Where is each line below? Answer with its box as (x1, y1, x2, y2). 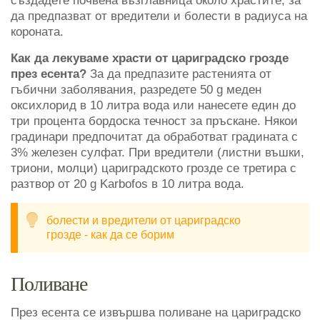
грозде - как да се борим (46, 229, 174, 241)
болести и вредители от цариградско (46, 214, 241, 227)
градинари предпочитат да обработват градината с (11, 130, 298, 144)
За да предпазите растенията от (86, 67, 271, 81)
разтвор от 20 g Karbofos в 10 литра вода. (11, 177, 244, 191)
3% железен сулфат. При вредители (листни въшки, (11, 146, 304, 160)
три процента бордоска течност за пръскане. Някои (11, 114, 298, 129)
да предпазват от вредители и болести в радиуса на (11, 9, 307, 24)
